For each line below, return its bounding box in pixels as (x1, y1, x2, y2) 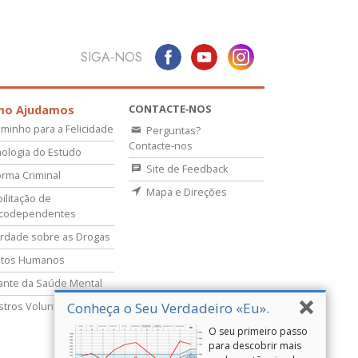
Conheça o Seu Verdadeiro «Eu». (67, 299, 269, 318)
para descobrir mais (209, 339, 301, 353)
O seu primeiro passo (209, 324, 308, 339)
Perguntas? (144, 123, 201, 138)
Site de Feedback (144, 161, 229, 177)
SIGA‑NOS (80, 47, 142, 66)
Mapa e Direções (144, 185, 227, 200)
